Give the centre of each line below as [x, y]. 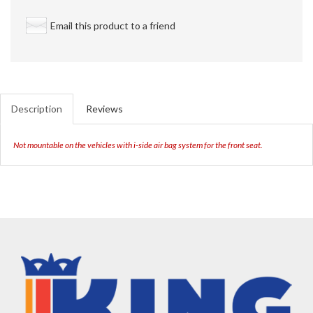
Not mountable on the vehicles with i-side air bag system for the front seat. [138, 145]
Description [37, 109]
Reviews [104, 109]
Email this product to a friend [113, 26]
